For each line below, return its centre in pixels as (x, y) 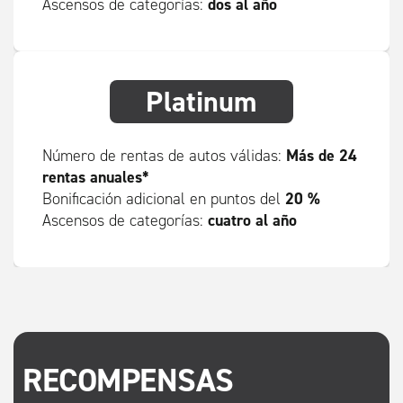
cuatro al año (252, 220)
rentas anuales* (96, 177)
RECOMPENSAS (128, 380)
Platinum (201, 102)
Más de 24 (322, 155)
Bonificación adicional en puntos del (164, 199)
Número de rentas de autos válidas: (164, 156)
